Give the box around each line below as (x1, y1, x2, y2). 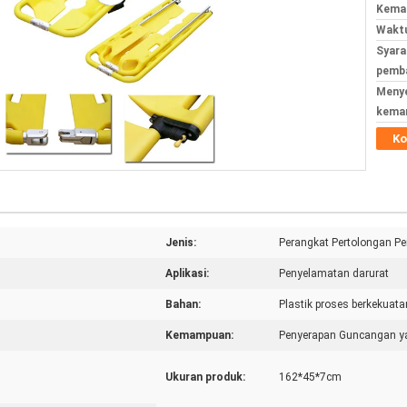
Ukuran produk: (165, 371, 245, 383)
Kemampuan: (165, 329, 233, 342)
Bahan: (165, 298, 201, 311)
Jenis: (165, 236, 196, 249)
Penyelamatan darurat (279, 267, 389, 280)
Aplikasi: (165, 267, 209, 280)
